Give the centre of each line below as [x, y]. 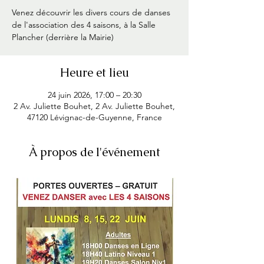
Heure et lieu [94, 72]
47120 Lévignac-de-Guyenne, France [94, 117]
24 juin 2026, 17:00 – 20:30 [94, 95]
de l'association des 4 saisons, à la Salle [84, 24]
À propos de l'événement [94, 152]
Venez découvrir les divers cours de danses [91, 12]
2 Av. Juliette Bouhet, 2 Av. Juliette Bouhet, [94, 106]
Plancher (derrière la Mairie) [63, 37]
